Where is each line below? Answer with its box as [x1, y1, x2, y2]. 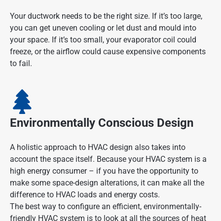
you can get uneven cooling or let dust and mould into [10, 23, 196, 33]
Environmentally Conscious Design [10, 116, 193, 130]
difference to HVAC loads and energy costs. [10, 190, 162, 200]
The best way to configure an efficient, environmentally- [10, 202, 201, 212]
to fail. [10, 59, 32, 69]
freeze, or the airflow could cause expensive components [10, 47, 206, 57]
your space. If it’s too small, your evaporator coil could [10, 35, 196, 45]
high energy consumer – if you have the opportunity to [10, 166, 198, 176]
